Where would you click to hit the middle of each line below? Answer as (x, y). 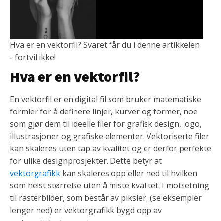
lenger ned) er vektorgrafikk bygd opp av (86, 210)
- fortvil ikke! (33, 57)
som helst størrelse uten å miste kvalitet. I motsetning (110, 186)
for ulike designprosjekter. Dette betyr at (86, 161)
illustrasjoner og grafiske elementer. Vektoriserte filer (110, 136)
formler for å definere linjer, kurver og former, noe (104, 112)
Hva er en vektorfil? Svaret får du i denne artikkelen (105, 45)
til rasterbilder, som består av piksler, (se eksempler (106, 198)
